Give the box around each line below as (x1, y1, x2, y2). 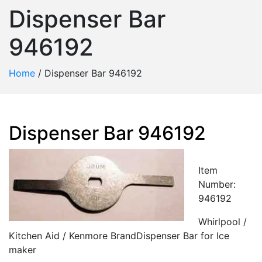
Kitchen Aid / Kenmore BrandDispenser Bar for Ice (9, 230, 229, 242)
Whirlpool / (198, 216, 247, 227)
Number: (198, 178, 236, 190)
